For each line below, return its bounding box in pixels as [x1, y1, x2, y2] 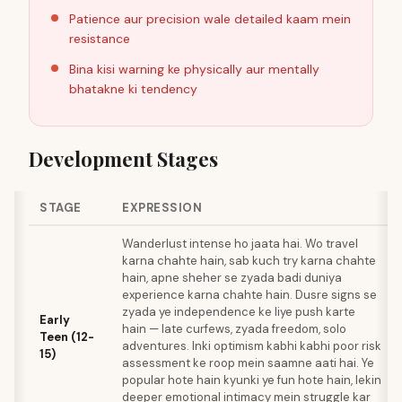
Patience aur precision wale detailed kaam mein [69, 11, 351, 27]
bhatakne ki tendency [69, 81, 197, 97]
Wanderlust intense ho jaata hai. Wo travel [122, 236, 358, 251]
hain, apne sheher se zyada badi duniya [122, 270, 342, 285]
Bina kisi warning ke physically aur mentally [69, 61, 319, 77]
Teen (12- [39, 329, 94, 345]
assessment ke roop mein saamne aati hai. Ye [122, 355, 374, 371]
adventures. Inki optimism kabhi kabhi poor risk [122, 338, 381, 354]
